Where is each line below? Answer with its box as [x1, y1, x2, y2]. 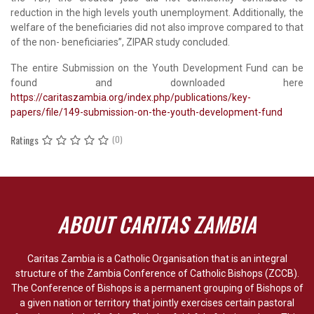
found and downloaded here [11, 76, 303, 88]
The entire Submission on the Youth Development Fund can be [11, 62, 303, 74]
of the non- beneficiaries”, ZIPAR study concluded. [11, 36, 230, 48]
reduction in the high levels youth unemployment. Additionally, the [11, 6, 303, 18]
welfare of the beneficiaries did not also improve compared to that [11, 21, 303, 33]
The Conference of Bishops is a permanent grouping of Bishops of [11, 282, 303, 294]
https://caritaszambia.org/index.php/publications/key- [11, 91, 251, 103]
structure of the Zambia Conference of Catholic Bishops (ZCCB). [15, 267, 299, 279]
